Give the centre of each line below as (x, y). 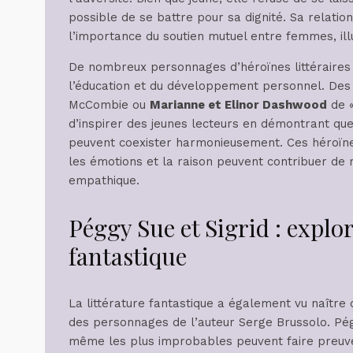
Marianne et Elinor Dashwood (238, 105)
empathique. (104, 181)
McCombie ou (109, 105)
